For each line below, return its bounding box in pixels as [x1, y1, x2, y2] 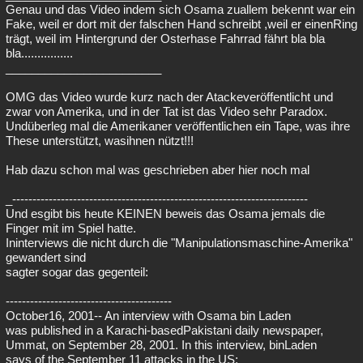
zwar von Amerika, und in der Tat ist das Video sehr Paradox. [6, 105, 327, 119]
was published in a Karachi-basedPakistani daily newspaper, [6, 323, 323, 338]
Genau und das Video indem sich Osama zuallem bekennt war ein [6, 2, 355, 17]
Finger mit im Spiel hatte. [6, 221, 136, 236]
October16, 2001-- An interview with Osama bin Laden [6, 309, 291, 323]
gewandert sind [6, 250, 86, 265]
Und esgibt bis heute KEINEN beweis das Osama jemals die [6, 207, 325, 221]
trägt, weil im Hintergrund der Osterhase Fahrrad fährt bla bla [6, 32, 325, 46]
